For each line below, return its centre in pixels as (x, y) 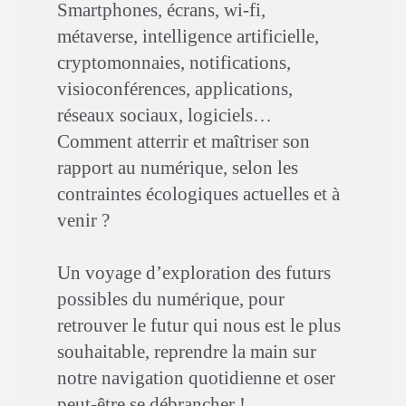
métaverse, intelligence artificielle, (188, 36)
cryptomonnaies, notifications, (174, 63)
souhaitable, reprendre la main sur (187, 352)
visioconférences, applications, (175, 89)
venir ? (83, 220)
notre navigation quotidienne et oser (196, 378)
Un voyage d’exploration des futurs (194, 273)
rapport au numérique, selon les (178, 168)
